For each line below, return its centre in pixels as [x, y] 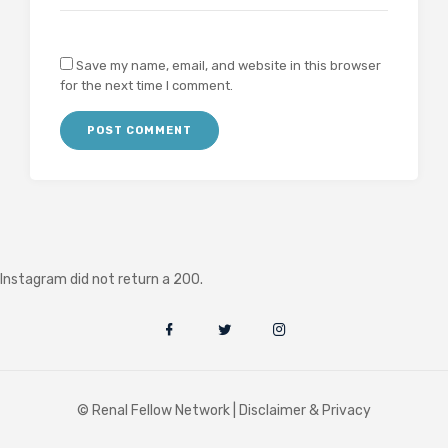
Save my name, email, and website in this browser [228, 65]
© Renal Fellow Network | [158, 410]
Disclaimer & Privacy [305, 410]
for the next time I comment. [146, 85]
